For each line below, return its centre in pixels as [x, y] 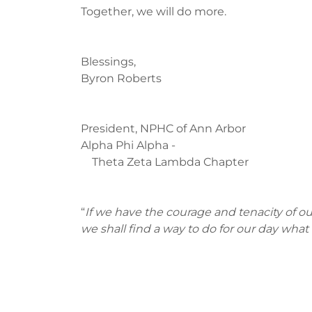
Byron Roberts [121, 79]
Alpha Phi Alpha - [128, 146]
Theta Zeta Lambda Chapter [165, 162]
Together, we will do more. [154, 12]
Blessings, [108, 62]
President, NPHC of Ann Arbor [163, 129]
